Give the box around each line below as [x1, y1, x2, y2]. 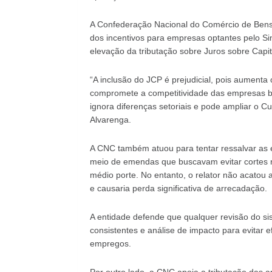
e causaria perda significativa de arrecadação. [89, 183, 267, 193]
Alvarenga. [89, 114, 131, 124]
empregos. [89, 238, 131, 248]
